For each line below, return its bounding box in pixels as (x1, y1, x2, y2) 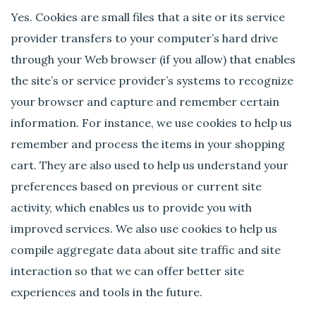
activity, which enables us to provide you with (11, 200, 253, 215)
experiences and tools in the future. (11, 285, 203, 300)
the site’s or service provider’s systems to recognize (11, 73, 294, 88)
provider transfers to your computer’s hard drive (11, 31, 279, 46)
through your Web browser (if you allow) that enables (11, 52, 296, 67)
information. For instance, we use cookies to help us (11, 116, 293, 130)
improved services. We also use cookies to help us (11, 221, 278, 236)
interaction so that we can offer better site (11, 264, 245, 279)
